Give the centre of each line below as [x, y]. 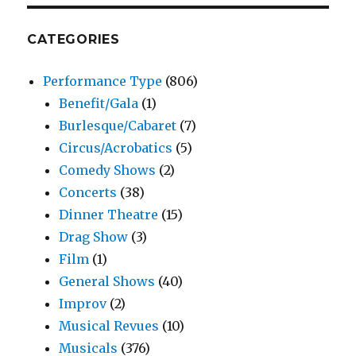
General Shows [107, 282]
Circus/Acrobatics [116, 148]
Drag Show [94, 237]
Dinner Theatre [109, 215]
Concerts [88, 193]
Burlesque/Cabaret [118, 126]
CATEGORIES [74, 40]
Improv [83, 304]
